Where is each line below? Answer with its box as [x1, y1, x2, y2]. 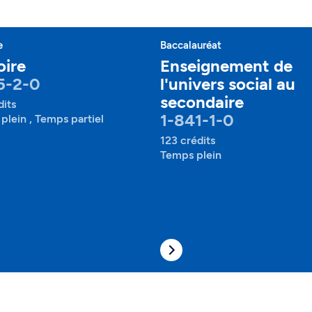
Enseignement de [160, 56, 292, 76]
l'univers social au [160, 74, 295, 94]
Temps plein [160, 148, 221, 162]
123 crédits [160, 134, 215, 147]
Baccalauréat [160, 39, 221, 52]
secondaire [160, 92, 244, 112]
